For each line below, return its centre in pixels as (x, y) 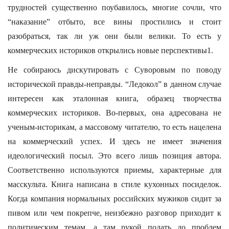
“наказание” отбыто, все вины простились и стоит (114, 22)
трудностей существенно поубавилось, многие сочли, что (114, 7)
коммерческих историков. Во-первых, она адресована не (114, 113)
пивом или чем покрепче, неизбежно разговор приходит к (114, 213)
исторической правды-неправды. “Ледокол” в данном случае (114, 84)
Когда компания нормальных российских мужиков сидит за (114, 199)
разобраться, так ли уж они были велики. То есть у (114, 36)
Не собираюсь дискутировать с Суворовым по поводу (114, 70)
